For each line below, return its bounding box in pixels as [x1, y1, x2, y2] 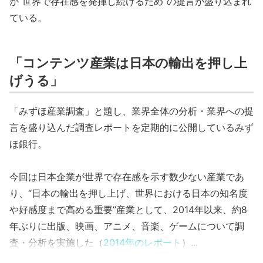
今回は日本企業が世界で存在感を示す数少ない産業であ [9, 171, 244, 183]
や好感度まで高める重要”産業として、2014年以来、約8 [9, 204, 247, 215]
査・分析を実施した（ [9, 237, 103, 248]
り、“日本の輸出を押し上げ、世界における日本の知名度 [9, 187, 248, 199]
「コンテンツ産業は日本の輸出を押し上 [9, 55, 247, 70]
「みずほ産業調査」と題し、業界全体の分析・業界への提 [9, 105, 254, 117]
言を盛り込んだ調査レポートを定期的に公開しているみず [9, 122, 254, 133]
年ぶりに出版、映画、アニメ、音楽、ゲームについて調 [9, 220, 244, 232]
